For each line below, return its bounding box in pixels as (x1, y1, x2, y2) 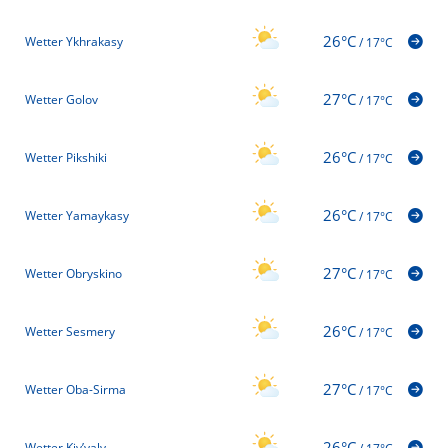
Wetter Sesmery (25, 323, 115, 341)
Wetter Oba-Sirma (25, 381, 126, 399)
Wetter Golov (25, 91, 98, 109)
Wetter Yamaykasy (25, 207, 129, 225)
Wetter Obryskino (25, 265, 122, 283)
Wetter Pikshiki (25, 149, 107, 167)
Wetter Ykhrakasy (25, 33, 123, 51)
